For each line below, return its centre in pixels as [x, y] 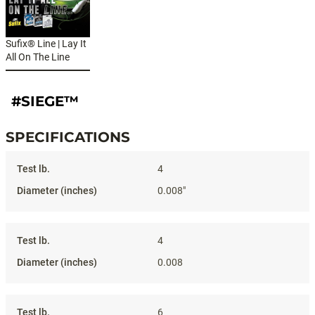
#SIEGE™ [45, 101]
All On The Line [38, 57]
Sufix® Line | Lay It [46, 44]
